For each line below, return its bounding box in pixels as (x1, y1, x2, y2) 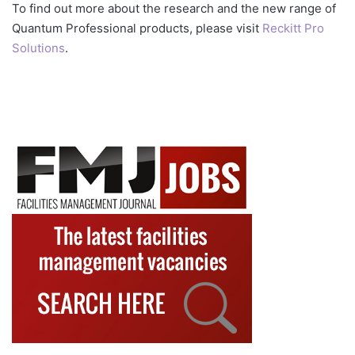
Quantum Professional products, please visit (12, 20, 262, 36)
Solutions (12, 40, 65, 55)
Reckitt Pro (262, 20, 324, 36)
